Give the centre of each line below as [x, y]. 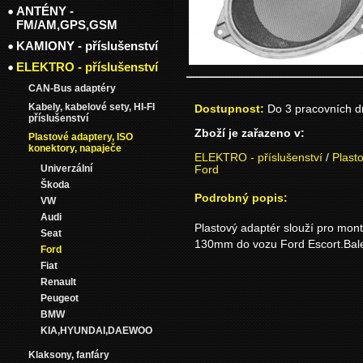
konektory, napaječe [75, 148]
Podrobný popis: [241, 198]
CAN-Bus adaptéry [72, 88]
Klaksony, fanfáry [69, 355]
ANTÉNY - [45, 11]
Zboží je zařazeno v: [250, 133]
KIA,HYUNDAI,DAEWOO [96, 331]
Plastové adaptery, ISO [81, 137]
